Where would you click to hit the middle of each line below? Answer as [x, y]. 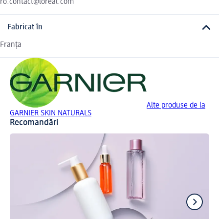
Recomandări [34, 123]
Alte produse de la [176, 106]
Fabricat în [25, 27]
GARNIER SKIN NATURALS [51, 114]
